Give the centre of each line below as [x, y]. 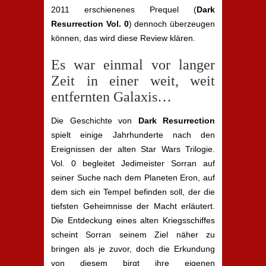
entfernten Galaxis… [111, 97]
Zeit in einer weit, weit [133, 81]
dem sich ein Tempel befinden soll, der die [133, 192]
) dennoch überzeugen [172, 24]
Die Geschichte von [95, 121]
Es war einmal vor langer [133, 65]
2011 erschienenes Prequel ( [124, 9]
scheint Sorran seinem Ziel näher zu [133, 235]
